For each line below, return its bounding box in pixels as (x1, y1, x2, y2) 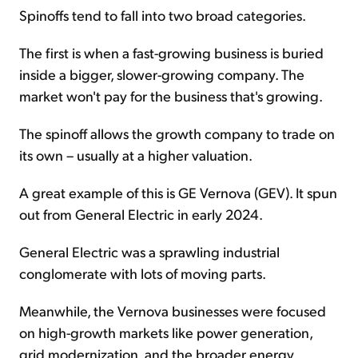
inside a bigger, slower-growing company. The (19, 65, 304, 84)
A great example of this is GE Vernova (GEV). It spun (19, 183, 337, 202)
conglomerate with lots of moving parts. (19, 264, 266, 283)
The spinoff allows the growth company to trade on (19, 124, 335, 143)
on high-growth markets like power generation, (19, 323, 312, 342)
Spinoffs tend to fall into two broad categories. (19, 6, 306, 25)
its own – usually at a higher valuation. (19, 145, 253, 165)
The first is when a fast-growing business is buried (19, 43, 324, 62)
